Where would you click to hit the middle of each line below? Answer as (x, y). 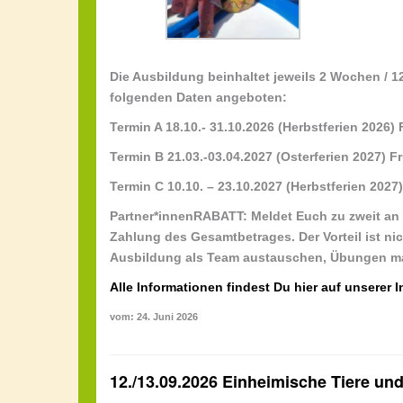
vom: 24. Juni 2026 (154, 316)
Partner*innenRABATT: (179, 215)
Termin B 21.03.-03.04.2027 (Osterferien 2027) (248, 156)
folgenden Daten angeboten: (198, 97)
